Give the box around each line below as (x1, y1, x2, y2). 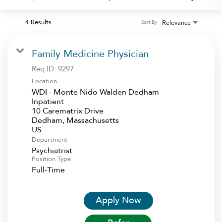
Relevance (162, 18, 191, 27)
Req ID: (32, 63, 58, 74)
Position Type (32, 154, 71, 164)
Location (32, 76, 57, 86)
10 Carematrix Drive (32, 105, 104, 116)
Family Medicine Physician (32, 47, 149, 60)
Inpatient (32, 96, 64, 107)
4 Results (25, 17, 52, 27)
